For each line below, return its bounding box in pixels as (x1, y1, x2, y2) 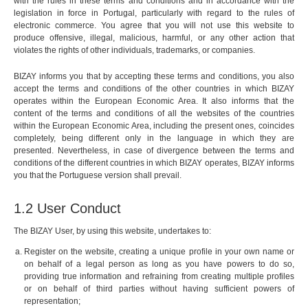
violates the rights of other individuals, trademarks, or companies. (14, 45, 255, 56)
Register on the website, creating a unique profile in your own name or (24, 247, 294, 257)
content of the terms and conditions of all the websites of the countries (14, 109, 294, 119)
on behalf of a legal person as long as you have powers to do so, (24, 259, 294, 269)
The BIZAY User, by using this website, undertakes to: (14, 226, 211, 236)
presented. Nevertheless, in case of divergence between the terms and (14, 146, 294, 156)
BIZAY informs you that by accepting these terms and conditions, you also (14, 71, 294, 82)
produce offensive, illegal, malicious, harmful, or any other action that (14, 33, 294, 43)
